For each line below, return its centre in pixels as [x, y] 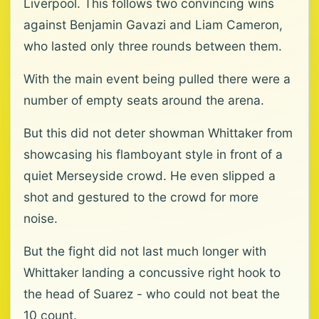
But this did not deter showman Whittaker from [158, 133]
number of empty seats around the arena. [144, 100]
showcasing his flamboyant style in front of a [153, 154]
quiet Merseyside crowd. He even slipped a [150, 176]
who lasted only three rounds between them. [153, 46]
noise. [41, 218]
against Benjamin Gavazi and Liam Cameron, [153, 25]
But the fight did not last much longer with [145, 251]
